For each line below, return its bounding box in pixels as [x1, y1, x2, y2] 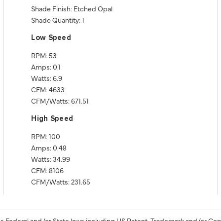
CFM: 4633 [31, 84, 65, 94]
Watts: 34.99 [31, 154, 71, 164]
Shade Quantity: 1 [31, 15, 85, 25]
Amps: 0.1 [31, 62, 61, 72]
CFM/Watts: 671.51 [31, 96, 89, 106]
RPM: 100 [31, 131, 61, 141]
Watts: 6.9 [31, 73, 63, 83]
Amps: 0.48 [31, 143, 67, 152]
